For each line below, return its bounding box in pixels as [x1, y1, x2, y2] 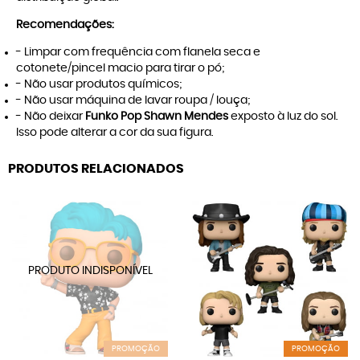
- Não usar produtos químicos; [16, 79, 182, 91]
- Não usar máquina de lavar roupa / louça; [16, 95, 250, 107]
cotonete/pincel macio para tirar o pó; [16, 63, 224, 75]
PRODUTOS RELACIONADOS [8, 162, 184, 176]
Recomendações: [16, 19, 114, 31]
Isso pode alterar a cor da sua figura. [16, 127, 213, 139]
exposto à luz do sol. [231, 111, 337, 123]
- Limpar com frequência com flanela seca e [16, 47, 260, 59]
